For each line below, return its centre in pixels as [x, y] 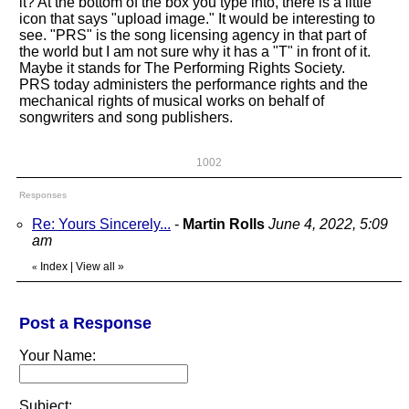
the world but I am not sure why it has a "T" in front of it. [195, 52]
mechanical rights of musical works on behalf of [172, 101]
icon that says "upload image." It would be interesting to [197, 19]
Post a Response [85, 323]
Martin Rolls [224, 224]
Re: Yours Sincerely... [101, 224]
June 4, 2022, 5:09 [328, 224]
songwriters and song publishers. [126, 117]
